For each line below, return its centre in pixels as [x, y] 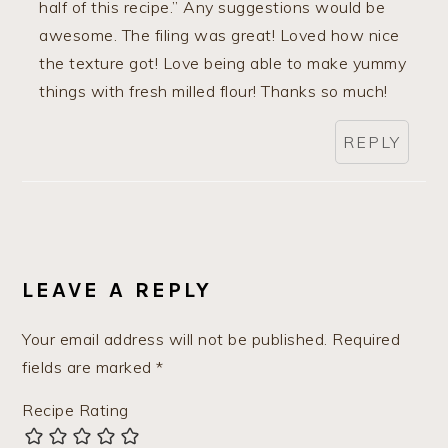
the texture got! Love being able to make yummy [223, 62]
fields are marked [89, 366]
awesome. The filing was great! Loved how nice [219, 34]
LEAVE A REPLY [117, 289]
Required [366, 338]
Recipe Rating [75, 409]
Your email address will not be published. [175, 338]
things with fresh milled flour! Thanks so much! [213, 90]
